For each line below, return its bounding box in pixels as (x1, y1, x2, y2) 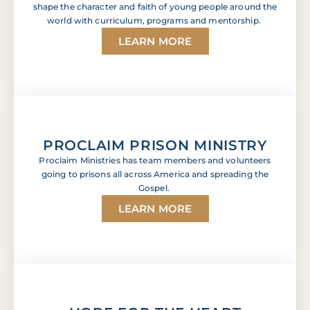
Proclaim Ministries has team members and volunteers (39, 154, 271, 165)
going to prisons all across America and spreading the (41, 168, 269, 179)
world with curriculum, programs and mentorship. (47, 15, 263, 26)
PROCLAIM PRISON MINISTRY (43, 136, 267, 154)
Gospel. (138, 182, 172, 193)
